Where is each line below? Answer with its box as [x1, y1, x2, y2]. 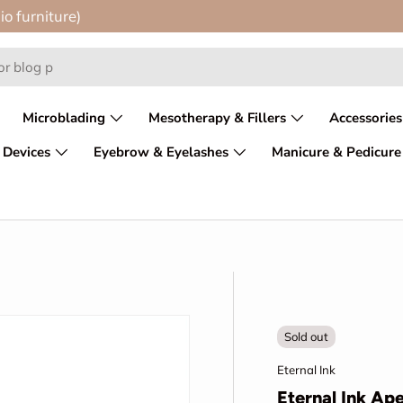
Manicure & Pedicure [272, 143, 401, 161]
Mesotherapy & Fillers [148, 109, 286, 127]
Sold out [284, 328, 329, 344]
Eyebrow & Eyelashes [94, 143, 228, 161]
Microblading [22, 109, 105, 127]
